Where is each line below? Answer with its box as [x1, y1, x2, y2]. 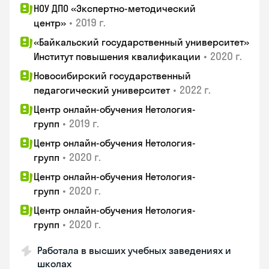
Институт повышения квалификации [34, 50, 201, 62]
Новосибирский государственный [34, 70, 191, 82]
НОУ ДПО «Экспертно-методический [34, 2, 196, 14]
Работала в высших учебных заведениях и [37, 244, 231, 256]
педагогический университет [34, 84, 170, 96]
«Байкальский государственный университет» [34, 36, 249, 48]
